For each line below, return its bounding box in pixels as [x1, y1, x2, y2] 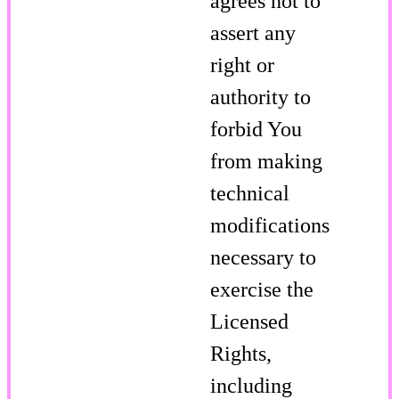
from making [210, 149, 322, 173]
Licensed [210, 309, 289, 333]
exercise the [210, 277, 313, 301]
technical [210, 181, 289, 205]
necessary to [210, 245, 316, 269]
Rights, [210, 341, 272, 365]
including [210, 373, 292, 397]
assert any [210, 20, 296, 45]
